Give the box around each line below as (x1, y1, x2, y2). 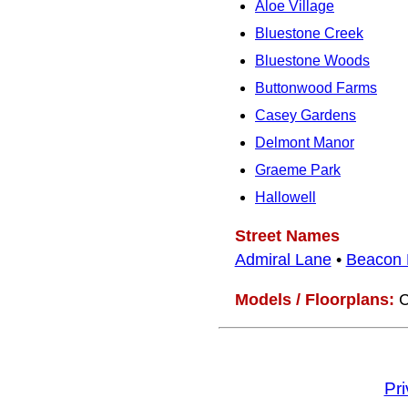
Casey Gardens (255, 107, 356, 124)
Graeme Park (255, 162, 341, 178)
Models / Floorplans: (234, 290, 394, 309)
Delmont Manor (255, 135, 354, 151)
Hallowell (255, 189, 316, 206)
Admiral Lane (234, 250, 331, 269)
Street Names (234, 226, 340, 245)
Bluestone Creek (255, 25, 363, 42)
